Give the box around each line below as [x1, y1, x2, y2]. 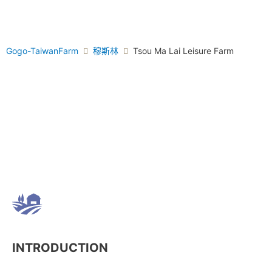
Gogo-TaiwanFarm [6, 45, 78, 56]
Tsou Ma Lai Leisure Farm [133, 45, 234, 56]
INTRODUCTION [12, 240, 108, 255]
